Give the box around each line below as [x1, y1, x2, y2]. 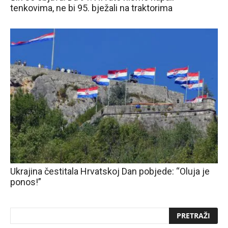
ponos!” [10, 176, 41, 187]
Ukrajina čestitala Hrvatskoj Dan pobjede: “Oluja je [10, 165, 210, 177]
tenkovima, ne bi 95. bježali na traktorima [10, 2, 173, 13]
